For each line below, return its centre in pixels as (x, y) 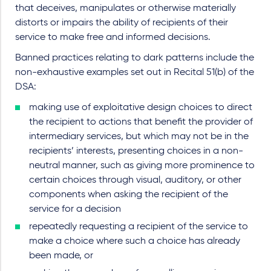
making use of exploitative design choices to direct (141, 107)
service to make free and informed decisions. (114, 37)
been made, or (61, 256)
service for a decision (75, 209)
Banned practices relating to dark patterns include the (135, 58)
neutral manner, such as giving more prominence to (142, 165)
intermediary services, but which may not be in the (139, 136)
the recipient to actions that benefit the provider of (141, 122)
